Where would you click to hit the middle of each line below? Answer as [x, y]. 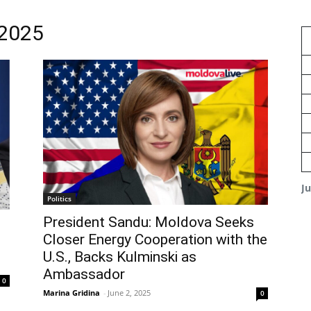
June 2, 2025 [129, 293]
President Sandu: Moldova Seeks [149, 222]
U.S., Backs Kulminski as [120, 257]
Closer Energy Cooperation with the [155, 240]
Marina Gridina [72, 293]
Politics [59, 199]
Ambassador [84, 275]
